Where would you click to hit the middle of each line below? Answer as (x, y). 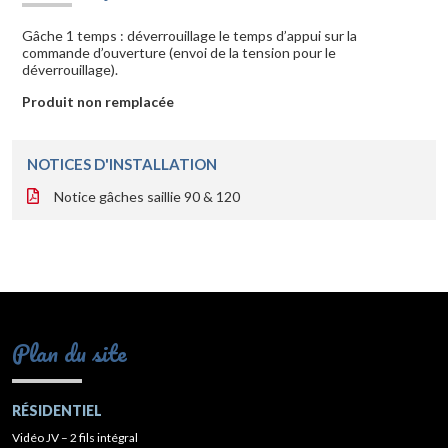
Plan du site (69, 353)
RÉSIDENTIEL (57, 411)
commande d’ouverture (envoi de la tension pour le (179, 53)
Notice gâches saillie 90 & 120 (147, 197)
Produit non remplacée (98, 102)
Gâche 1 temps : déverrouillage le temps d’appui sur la (189, 36)
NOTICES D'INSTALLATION (122, 164)
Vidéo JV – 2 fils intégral (75, 438)
